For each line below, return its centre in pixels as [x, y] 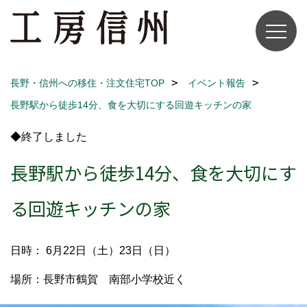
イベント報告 [217, 83]
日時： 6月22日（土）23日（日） [93, 250]
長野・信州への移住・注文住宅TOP [87, 83]
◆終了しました [49, 137]
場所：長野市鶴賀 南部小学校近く [98, 279]
